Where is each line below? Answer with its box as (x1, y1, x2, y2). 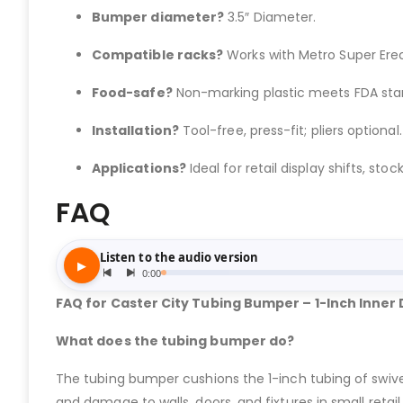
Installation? (92, 121, 179, 140)
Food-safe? (92, 84, 173, 103)
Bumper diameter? (92, 8, 225, 27)
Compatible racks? (92, 46, 224, 65)
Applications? (92, 159, 186, 178)
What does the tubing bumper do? (56, 332, 295, 351)
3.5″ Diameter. (224, 8, 317, 27)
